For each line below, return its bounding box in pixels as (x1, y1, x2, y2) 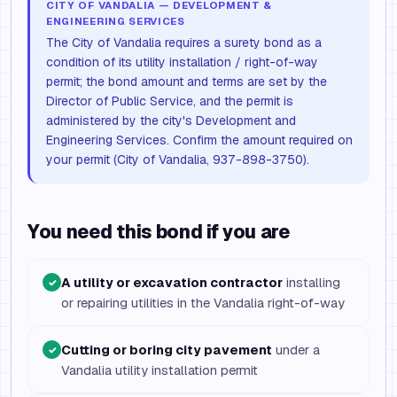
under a (272, 341, 320, 358)
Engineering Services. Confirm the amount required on (46, 132, 353, 148)
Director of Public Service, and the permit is (46, 93, 293, 109)
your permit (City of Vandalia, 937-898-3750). (46, 152, 309, 167)
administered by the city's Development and (46, 113, 296, 128)
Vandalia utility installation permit (61, 362, 258, 378)
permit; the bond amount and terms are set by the (46, 74, 327, 90)
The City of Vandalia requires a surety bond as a (46, 35, 322, 51)
